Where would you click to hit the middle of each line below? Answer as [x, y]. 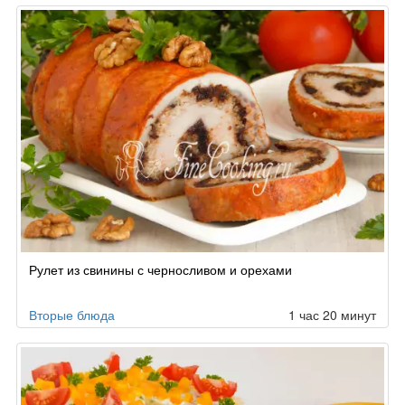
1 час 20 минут [332, 315]
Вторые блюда [72, 315]
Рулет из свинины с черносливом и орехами [160, 270]
